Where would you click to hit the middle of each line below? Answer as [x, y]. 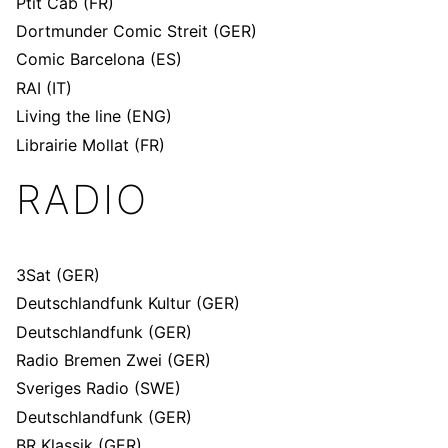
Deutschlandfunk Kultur [103, 303]
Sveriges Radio [72, 388]
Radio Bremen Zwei [91, 360]
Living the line [68, 116]
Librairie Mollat [72, 144]
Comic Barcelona [80, 59]
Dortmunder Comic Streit [114, 30]
